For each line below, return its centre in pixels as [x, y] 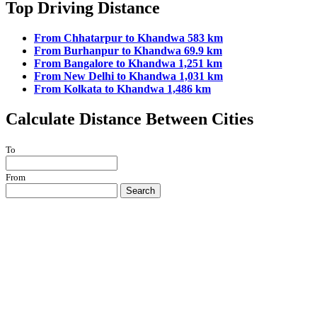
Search [140, 190]
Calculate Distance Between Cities [129, 119]
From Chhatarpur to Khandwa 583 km [128, 38]
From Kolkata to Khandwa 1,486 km [122, 89]
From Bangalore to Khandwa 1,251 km [128, 64]
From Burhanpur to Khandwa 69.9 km [128, 51]
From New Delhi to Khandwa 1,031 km [128, 76]
